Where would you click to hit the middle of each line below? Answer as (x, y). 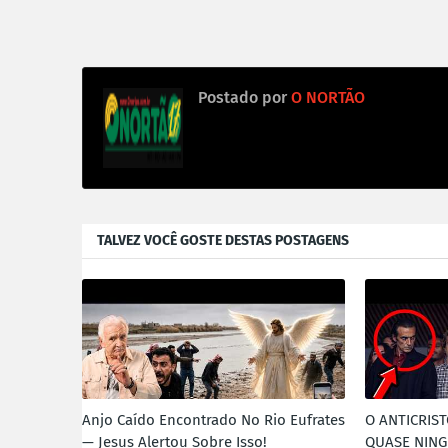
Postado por (242, 97)
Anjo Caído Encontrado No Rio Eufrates (213, 419)
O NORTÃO (326, 97)
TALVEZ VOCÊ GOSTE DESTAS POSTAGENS (223, 240)
